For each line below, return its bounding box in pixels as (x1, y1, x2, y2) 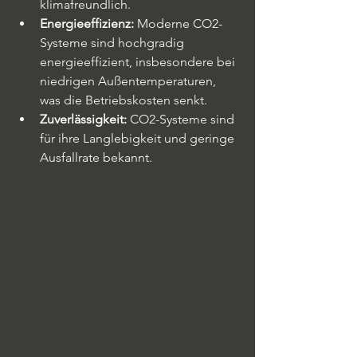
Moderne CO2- (134, 16, 222, 31)
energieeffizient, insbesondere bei (40, 54, 238, 69)
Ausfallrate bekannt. (40, 150, 152, 165)
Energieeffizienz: (40, 16, 134, 31)
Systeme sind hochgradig (40, 35, 187, 50)
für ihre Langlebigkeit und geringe (40, 131, 237, 146)
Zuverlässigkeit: (40, 112, 127, 127)
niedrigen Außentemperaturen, (40, 73, 219, 88)
